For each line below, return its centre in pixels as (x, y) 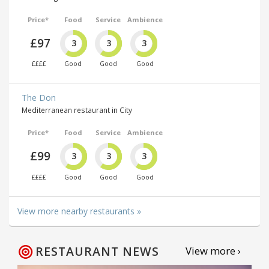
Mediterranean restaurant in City (77, 110)
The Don (39, 98)
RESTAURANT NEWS (97, 251)
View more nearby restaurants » (79, 211)
